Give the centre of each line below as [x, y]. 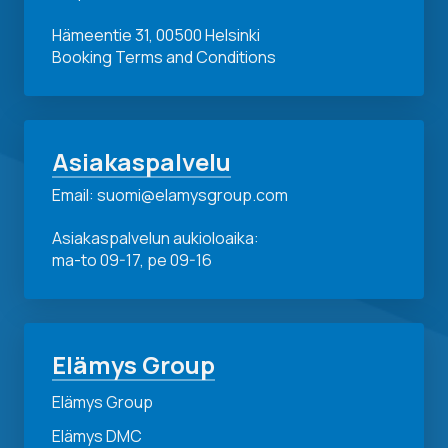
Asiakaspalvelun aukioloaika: [155, 237]
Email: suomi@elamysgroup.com [170, 194]
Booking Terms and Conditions [164, 57]
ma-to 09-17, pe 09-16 [132, 259]
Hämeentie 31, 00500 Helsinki [156, 35]
